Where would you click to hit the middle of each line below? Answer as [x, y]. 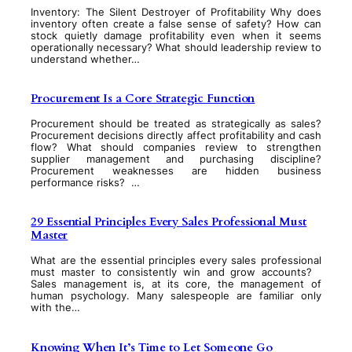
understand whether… [86, 59]
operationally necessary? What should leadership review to [176, 47]
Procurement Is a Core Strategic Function [143, 98]
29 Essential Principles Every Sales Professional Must [169, 222]
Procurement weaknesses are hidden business [176, 170]
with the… [56, 308]
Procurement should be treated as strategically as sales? [176, 123]
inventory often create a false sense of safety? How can [176, 24]
